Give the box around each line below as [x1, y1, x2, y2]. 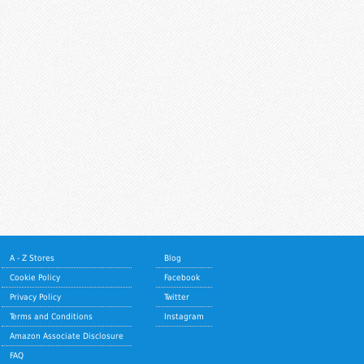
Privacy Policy [10, 292, 61, 302]
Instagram [164, 311, 204, 322]
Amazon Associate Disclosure [10, 331, 123, 341]
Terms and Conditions [10, 311, 93, 322]
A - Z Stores [10, 253, 54, 263]
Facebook [164, 272, 200, 283]
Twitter [164, 292, 189, 302]
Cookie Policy [10, 272, 60, 283]
